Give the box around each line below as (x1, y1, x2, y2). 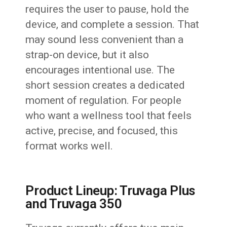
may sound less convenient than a (25, 33, 184, 46)
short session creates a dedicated (25, 79, 185, 92)
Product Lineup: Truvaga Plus (25, 183, 196, 199)
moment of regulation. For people (25, 94, 182, 107)
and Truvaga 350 (25, 196, 122, 212)
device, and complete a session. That (25, 18, 200, 31)
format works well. (25, 140, 113, 153)
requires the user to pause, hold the (25, 3, 190, 16)
